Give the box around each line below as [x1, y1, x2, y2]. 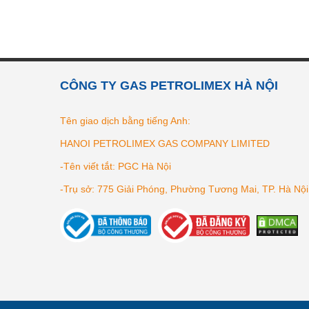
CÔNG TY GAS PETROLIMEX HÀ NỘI [60, 79, 278, 92]
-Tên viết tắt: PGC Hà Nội [60, 161, 171, 172]
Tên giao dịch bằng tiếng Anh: [60, 115, 190, 126]
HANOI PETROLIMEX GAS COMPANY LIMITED [60, 138, 270, 149]
